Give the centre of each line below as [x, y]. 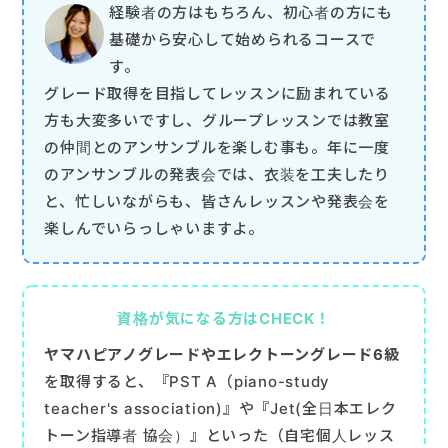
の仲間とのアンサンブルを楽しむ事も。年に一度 [217, 147]
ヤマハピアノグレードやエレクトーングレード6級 [222, 354]
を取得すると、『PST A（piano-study [187, 381]
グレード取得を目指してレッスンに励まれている [217, 93]
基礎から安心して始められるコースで [243, 39]
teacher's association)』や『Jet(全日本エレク [220, 408]
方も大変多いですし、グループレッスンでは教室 [217, 120]
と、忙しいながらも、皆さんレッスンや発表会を [217, 201]
